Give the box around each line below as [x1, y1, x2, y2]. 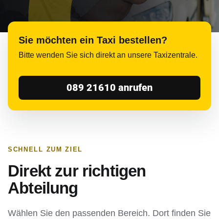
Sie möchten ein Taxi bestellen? [19, 35, 167, 45]
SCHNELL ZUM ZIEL [8, 146, 83, 153]
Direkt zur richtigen [8, 162, 146, 180]
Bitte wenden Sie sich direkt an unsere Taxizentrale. [19, 51, 197, 59]
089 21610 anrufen [66, 82, 153, 93]
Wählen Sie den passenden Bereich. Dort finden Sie [8, 208, 211, 218]
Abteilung [8, 179, 78, 197]
